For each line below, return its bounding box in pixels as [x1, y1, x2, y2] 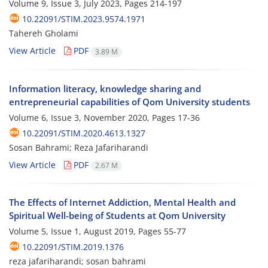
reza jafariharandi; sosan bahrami [9, 255, 146, 267]
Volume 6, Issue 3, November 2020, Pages [9, 111, 178, 123]
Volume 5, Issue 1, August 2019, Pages [9, 225, 164, 237]
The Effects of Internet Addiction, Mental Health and [9, 196, 236, 208]
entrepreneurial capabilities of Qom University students [9, 95, 250, 108]
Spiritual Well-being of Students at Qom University [9, 209, 226, 221]
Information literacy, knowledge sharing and [9, 82, 201, 95]
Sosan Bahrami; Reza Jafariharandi [9, 141, 148, 153]
